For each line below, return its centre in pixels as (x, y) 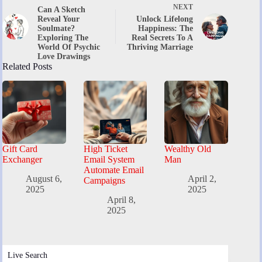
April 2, (202, 179)
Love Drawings (64, 56)
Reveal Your (58, 19)
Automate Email (113, 170)
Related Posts (27, 66)
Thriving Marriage (160, 47)
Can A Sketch (61, 9)
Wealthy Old (188, 149)
